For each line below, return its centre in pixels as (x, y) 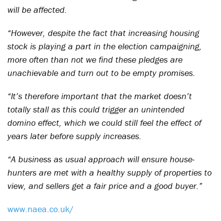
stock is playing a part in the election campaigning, (105, 46)
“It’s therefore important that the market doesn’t (100, 96)
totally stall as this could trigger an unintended (96, 109)
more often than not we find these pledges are (95, 59)
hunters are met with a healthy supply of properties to (110, 172)
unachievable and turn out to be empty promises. (101, 73)
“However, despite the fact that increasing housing (103, 33)
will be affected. (37, 10)
